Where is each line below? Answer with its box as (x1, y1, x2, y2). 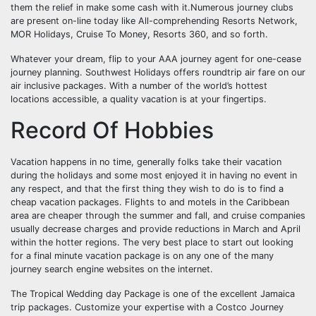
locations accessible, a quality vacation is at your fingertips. (11, 94, 267, 104)
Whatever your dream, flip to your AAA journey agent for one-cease (11, 54, 301, 64)
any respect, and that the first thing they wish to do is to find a (11, 183, 284, 194)
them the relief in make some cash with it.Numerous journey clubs (11, 2, 293, 13)
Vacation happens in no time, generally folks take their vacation (11, 157, 281, 167)
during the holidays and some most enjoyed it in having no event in (11, 170, 297, 181)
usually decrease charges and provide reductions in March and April (11, 224, 300, 234)
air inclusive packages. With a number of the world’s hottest (11, 80, 267, 91)
